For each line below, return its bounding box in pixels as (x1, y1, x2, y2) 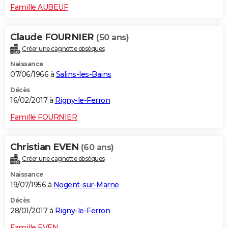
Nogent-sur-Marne (53, 180, 119, 190)
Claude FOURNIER (10, 31, 96, 43)
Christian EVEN (10, 141, 81, 153)
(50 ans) (96, 32, 129, 42)
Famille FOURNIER (10, 112, 77, 122)
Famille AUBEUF (10, 2, 68, 12)
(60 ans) (80, 142, 114, 153)
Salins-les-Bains (55, 70, 111, 79)
